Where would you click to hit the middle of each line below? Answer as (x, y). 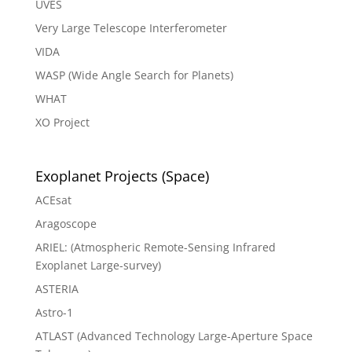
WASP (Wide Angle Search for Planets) (134, 75)
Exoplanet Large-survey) (98, 265)
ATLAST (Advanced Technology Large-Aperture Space (174, 335)
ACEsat (53, 200)
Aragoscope (66, 223)
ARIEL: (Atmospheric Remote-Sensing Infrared (155, 247)
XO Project (62, 122)
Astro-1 (54, 312)
